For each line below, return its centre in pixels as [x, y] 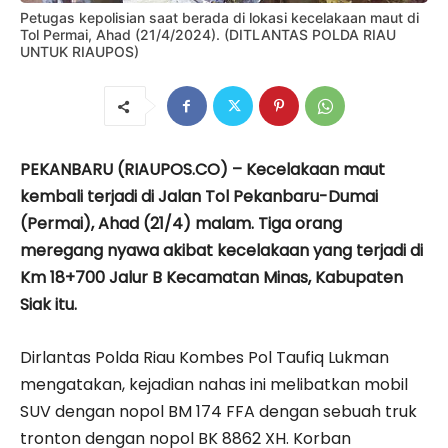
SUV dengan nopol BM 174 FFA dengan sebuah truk [218, 411]
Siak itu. [50, 304]
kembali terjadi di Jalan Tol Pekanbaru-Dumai [199, 196]
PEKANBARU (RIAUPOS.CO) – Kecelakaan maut [202, 169]
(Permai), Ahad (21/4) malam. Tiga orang [181, 223]
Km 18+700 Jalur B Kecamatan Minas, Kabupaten [211, 277]
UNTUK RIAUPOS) [79, 51]
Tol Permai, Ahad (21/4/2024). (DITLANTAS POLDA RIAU [208, 34]
